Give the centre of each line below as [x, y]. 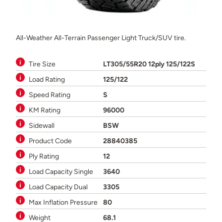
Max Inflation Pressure [63, 202]
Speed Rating [50, 94]
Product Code [50, 140]
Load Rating [47, 79]
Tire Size [42, 64]
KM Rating [45, 110]
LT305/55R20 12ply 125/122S [149, 64]
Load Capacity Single [61, 171]
